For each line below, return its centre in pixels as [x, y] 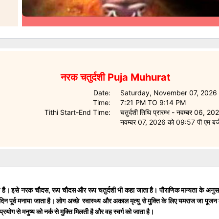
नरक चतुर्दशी [83, 77]
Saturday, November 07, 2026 [169, 92]
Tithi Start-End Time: [77, 112]
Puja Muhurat [138, 77]
